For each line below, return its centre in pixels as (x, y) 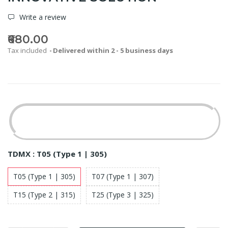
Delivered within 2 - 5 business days (113, 50)
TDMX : (22, 153)
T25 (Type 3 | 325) (123, 194)
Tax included (28, 50)
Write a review (42, 17)
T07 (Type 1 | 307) (123, 176)
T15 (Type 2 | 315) (44, 194)
